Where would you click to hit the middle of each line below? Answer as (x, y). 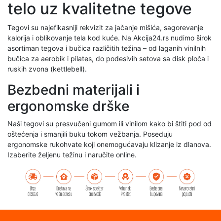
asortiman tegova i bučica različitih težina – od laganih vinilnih (107, 48)
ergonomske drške (68, 106)
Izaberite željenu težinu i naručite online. (72, 155)
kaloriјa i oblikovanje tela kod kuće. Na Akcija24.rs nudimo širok (110, 38)
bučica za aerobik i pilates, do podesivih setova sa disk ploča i (108, 58)
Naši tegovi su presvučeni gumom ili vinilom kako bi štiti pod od (110, 124)
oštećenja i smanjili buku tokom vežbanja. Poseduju (90, 134)
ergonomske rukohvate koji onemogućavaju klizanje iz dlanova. (109, 144)
